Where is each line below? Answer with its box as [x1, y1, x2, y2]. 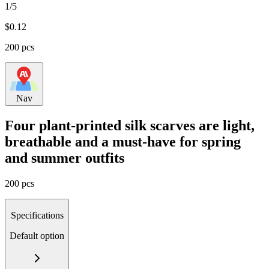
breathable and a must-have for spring [5, 133, 241, 150]
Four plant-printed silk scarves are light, [5, 117, 255, 133]
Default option [10, 230, 64, 241]
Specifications [10, 210, 64, 220]
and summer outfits [5, 150, 124, 166]
